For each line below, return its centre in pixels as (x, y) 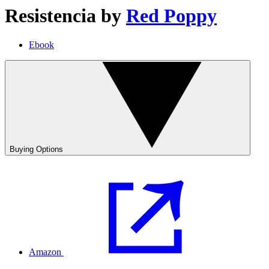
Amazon (45, 252)
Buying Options (36, 150)
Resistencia (50, 15)
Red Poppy (171, 15)
